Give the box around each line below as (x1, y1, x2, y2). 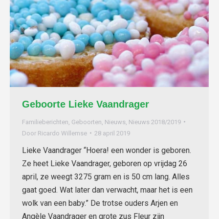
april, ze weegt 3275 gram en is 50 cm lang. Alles (22, 172, 190, 181)
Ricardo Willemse (38, 129, 87, 137)
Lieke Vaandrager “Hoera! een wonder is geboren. (22, 145, 191, 155)
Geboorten (71, 118, 102, 126)
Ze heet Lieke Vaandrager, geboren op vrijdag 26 (22, 158, 187, 168)
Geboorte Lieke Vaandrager (22, 98, 149, 109)
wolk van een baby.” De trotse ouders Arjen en (22, 198, 178, 208)
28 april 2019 (94, 129, 130, 137)
